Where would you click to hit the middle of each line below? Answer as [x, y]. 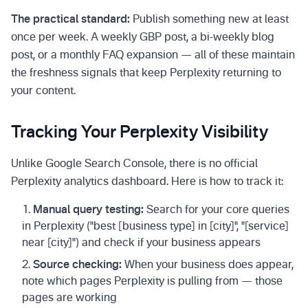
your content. [43, 91]
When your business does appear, [208, 265]
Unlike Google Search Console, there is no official [134, 164]
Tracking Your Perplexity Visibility [140, 133]
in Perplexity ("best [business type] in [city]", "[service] [155, 227]
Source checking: [77, 265]
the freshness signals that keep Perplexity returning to [146, 74]
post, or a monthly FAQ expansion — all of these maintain [153, 56]
